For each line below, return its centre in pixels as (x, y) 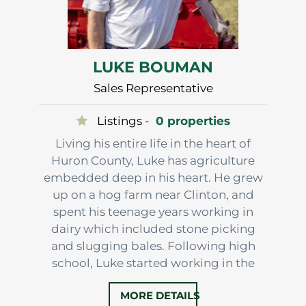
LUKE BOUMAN (153, 67)
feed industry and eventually (153, 280)
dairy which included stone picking (153, 228)
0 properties (193, 121)
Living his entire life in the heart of (153, 143)
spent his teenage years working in (153, 211)
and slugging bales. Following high (153, 246)
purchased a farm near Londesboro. (153, 297)
